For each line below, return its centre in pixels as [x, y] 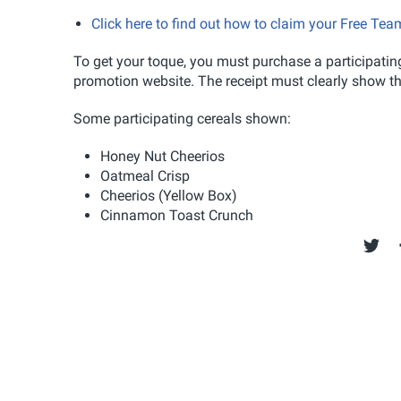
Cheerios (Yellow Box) [169, 195]
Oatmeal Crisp [145, 175]
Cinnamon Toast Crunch [177, 215]
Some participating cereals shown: [182, 118]
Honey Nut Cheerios [162, 156]
